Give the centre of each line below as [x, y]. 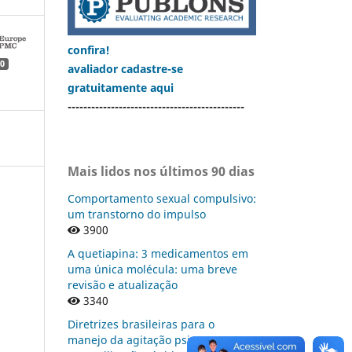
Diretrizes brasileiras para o [141, 324]
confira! [89, 49]
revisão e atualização [123, 284]
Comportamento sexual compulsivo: [162, 198]
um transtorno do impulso [137, 214]
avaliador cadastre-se [125, 68]
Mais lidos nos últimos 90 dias [161, 171]
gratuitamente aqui [121, 87]
